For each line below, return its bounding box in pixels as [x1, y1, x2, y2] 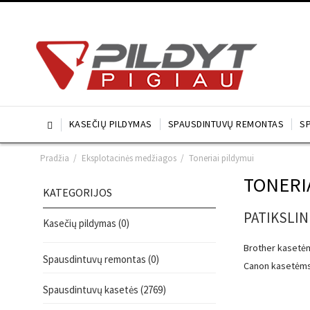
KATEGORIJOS [43, 185, 112, 199]
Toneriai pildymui [189, 152, 254, 164]
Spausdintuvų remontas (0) [43, 253, 159, 266]
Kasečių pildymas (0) [43, 217, 129, 230]
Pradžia [40, 152, 69, 164]
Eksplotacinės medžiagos [82, 152, 176, 164]
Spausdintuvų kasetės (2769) [43, 283, 166, 296]
